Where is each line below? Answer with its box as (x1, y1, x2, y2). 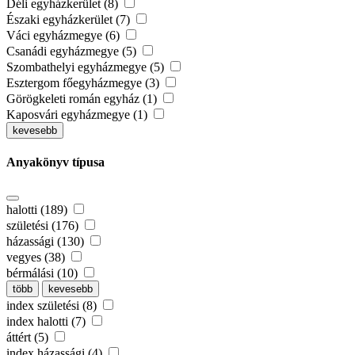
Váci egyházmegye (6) (6, 29, 123, 43)
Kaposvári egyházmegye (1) (6, 108, 151, 122)
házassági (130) (6, 234, 87, 248)
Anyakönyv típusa (6, 155, 105, 170)
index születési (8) (6, 298, 100, 312)
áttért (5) (6, 330, 52, 344)
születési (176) (6, 218, 82, 232)
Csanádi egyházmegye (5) (6, 44, 139, 59)
